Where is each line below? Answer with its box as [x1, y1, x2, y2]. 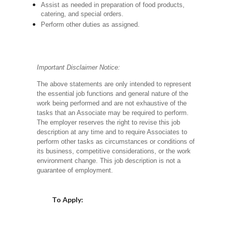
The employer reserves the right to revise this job [37, 119, 181, 127]
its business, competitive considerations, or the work [37, 147, 191, 155]
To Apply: [52, 195, 83, 204]
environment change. [37, 157, 100, 165]
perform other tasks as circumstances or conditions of [37, 138, 195, 146]
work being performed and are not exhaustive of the [37, 99, 187, 107]
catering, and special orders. [41, 10, 124, 19]
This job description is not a [100, 157, 181, 165]
